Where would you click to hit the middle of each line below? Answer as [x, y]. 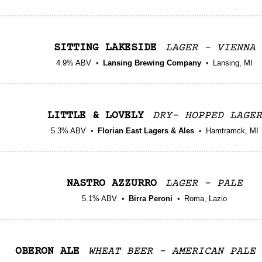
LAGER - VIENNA [210, 48]
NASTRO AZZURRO [111, 183]
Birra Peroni [151, 198]
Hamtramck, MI [232, 130]
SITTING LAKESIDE [105, 48]
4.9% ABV [74, 63]
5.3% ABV [68, 130]
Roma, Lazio [206, 198]
